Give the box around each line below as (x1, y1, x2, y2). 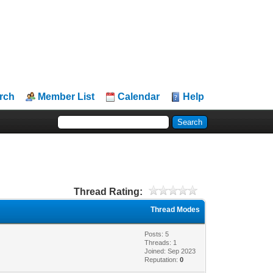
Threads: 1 (144, 238, 177, 246)
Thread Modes (151, 205, 200, 214)
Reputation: (144, 255, 180, 263)
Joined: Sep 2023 (144, 247, 196, 255)
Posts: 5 (144, 230, 169, 238)
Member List (38, 91, 95, 102)
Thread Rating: (73, 186, 143, 197)
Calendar (118, 91, 160, 102)
